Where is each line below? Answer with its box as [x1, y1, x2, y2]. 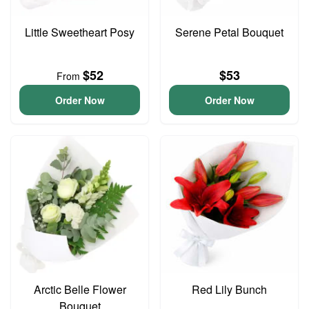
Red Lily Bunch [192, 281, 267, 297]
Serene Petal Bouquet [175, 24, 283, 40]
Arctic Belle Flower [33, 281, 126, 297]
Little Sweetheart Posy [25, 24, 134, 40]
